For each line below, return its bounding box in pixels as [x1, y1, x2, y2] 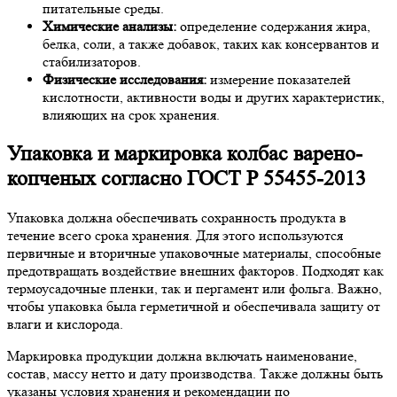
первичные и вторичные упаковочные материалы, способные [7, 245, 381, 261]
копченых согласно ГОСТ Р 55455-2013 [7, 167, 366, 191]
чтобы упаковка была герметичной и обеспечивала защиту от [7, 298, 380, 315]
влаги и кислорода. [7, 315, 123, 332]
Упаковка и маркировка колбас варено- [7, 142, 362, 167]
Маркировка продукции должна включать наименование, [7, 347, 357, 364]
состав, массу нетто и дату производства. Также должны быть [7, 365, 383, 382]
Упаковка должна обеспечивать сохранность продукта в [7, 209, 346, 226]
